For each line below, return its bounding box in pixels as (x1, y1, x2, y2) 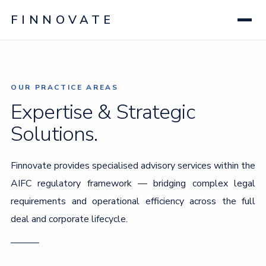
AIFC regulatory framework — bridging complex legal (11, 177, 255, 190)
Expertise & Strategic (11, 98, 195, 126)
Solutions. (11, 120, 98, 148)
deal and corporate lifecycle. (11, 213, 128, 226)
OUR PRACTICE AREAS (11, 83, 119, 92)
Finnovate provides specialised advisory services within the (11, 159, 255, 172)
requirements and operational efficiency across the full (11, 195, 255, 208)
